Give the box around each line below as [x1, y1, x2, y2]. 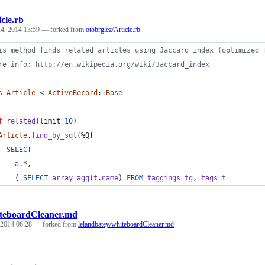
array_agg [52, 174, 89, 183]
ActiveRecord [48, 89, 98, 98]
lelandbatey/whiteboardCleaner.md [78, 220, 174, 229]
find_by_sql [31, 131, 77, 140]
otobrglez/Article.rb [86, 25, 140, 34]
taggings [147, 174, 180, 183]
